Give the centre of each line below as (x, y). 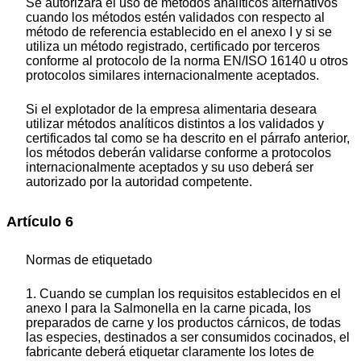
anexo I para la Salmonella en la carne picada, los (168, 308)
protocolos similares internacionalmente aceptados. (172, 76)
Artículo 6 (40, 222)
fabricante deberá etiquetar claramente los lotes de (170, 351)
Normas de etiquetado (89, 259)
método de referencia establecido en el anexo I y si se (179, 32)
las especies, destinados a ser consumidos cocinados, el (188, 337)
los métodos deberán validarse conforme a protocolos (178, 153)
